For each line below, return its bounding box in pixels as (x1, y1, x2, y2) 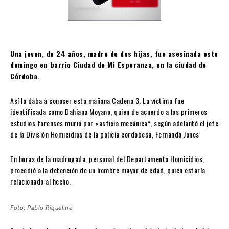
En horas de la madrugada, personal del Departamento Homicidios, (10, 153, 204, 165)
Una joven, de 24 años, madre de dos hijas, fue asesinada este (10, 48, 218, 59)
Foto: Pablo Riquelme (10, 204, 72, 212)
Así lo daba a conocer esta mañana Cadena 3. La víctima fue (10, 95, 184, 106)
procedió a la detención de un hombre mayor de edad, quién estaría (10, 165, 205, 176)
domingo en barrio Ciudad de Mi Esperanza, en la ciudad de (10, 59, 207, 71)
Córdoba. (10, 71, 40, 82)
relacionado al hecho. (10, 176, 71, 187)
